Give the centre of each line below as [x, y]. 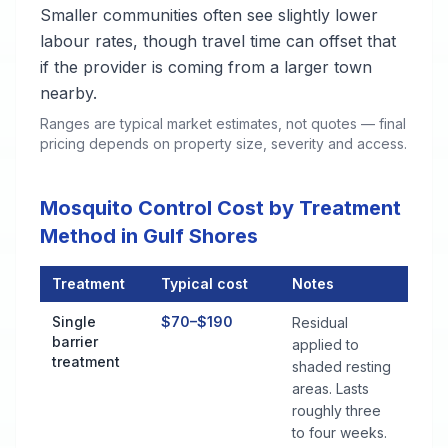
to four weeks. [339, 432]
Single [74, 321]
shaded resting [341, 366]
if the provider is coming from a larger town [206, 67]
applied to [325, 344]
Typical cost [204, 283]
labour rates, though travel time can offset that [218, 41]
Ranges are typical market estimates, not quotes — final [223, 123]
